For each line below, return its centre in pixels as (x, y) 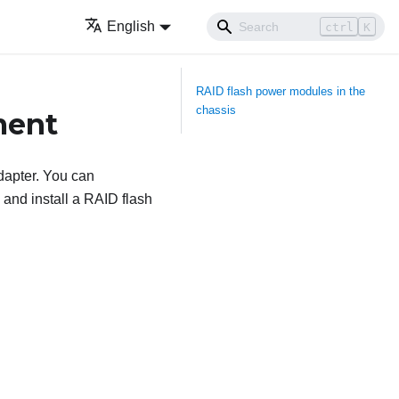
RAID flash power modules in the (281, 91)
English (131, 26)
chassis (216, 110)
